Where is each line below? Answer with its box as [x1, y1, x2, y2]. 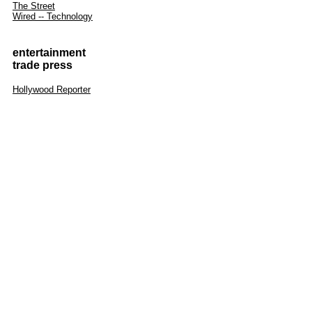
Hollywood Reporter [13, 84, 91, 95]
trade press [13, 59, 72, 71]
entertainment [13, 47, 86, 58]
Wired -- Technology [13, 11, 93, 22]
